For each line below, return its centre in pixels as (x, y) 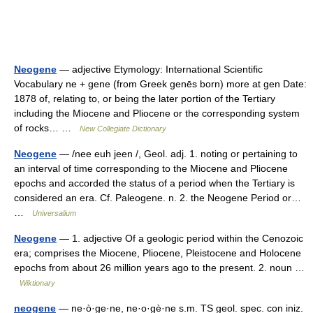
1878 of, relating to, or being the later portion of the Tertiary (145, 99)
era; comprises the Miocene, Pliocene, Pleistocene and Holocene (158, 253)
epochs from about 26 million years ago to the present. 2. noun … (159, 268)
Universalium (54, 213)
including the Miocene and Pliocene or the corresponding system (157, 113)
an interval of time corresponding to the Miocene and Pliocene (151, 168)
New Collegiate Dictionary (123, 129)
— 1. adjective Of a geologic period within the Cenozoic (180, 238)
